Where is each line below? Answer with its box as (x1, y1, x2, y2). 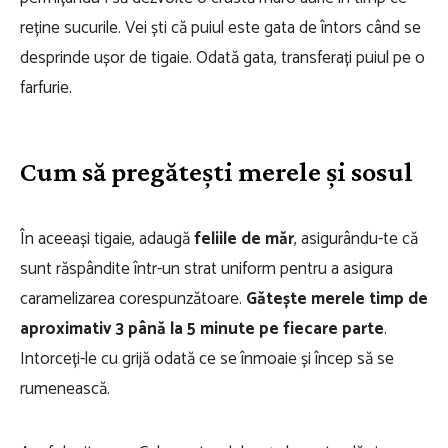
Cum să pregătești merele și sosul (20, 156, 413, 187)
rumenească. (20, 375, 110, 403)
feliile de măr (194, 225, 294, 253)
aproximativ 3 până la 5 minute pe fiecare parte (20, 315, 384, 343)
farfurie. (20, 74, 72, 102)
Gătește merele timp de (246, 285, 428, 313)
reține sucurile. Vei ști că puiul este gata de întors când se (20, 14, 421, 42)
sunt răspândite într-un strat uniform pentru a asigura (20, 255, 393, 283)
